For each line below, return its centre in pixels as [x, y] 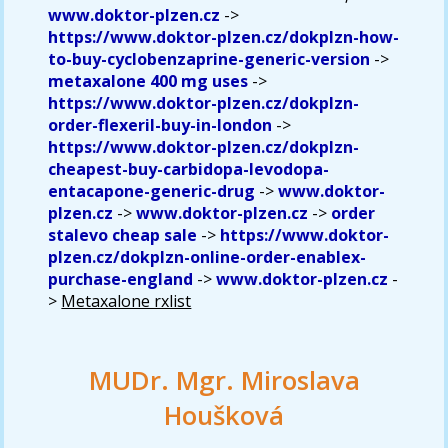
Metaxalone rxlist [126, 300]
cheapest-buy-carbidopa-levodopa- [189, 168]
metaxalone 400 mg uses [148, 80]
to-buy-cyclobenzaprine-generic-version [209, 58]
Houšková [224, 415]
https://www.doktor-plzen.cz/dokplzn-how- [224, 36]
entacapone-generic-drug [152, 190]
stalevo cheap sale [123, 234]
